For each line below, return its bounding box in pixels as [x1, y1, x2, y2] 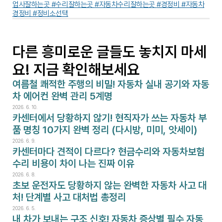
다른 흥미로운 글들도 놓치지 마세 [12, 43, 207, 61]
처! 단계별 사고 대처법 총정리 [12, 191, 126, 204]
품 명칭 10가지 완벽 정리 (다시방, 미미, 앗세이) [12, 124, 197, 136]
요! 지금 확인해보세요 [12, 60, 140, 79]
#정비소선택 [33, 9, 68, 18]
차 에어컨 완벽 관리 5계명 [12, 90, 112, 103]
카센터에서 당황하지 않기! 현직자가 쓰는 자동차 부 [12, 112, 207, 124]
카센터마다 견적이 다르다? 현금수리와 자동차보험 [12, 146, 205, 158]
